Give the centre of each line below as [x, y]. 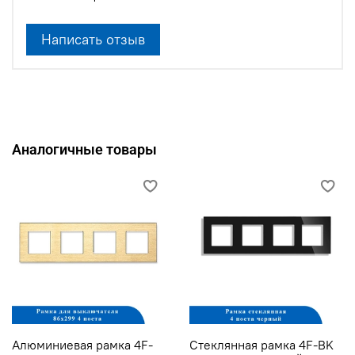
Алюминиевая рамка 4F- [82, 344]
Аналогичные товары [84, 149]
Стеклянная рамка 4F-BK [261, 344]
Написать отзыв [93, 39]
